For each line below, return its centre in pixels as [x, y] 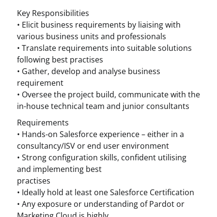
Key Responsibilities [53, 13]
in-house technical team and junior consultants [103, 106]
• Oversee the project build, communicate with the [108, 94]
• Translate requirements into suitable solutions [104, 48]
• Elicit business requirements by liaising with [99, 25]
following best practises [60, 60]
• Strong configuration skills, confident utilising [102, 157]
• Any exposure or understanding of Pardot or [101, 204]
